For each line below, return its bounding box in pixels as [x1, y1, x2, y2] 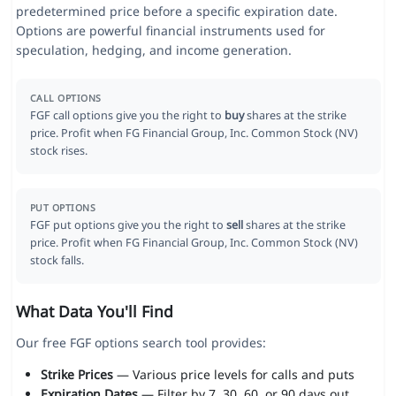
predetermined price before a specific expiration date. [15, 3, 338, 20]
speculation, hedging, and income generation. [15, 42, 292, 59]
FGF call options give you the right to [29, 108, 225, 124]
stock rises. [29, 143, 88, 159]
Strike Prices [40, 366, 113, 384]
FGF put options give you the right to [29, 217, 226, 233]
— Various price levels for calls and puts [112, 366, 354, 384]
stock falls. [29, 253, 84, 269]
